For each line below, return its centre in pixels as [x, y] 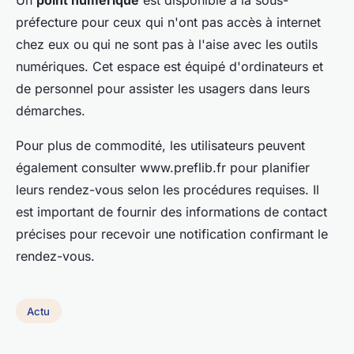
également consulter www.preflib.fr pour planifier [163, 167]
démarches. [51, 110]
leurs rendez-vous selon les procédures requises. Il [168, 189]
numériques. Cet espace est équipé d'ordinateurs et [169, 66]
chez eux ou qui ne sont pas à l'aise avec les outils [167, 44]
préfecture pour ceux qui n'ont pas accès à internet [168, 22]
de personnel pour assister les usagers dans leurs [163, 88]
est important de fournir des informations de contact [171, 211]
